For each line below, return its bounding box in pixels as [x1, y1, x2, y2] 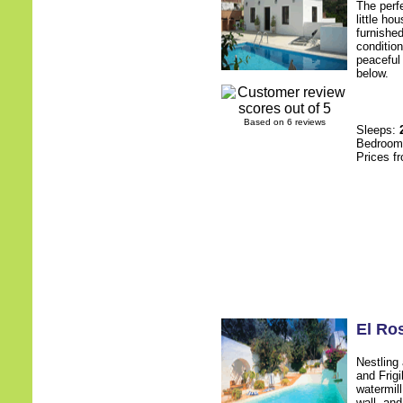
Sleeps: [356, 123, 399, 137]
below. [356, 67, 389, 80]
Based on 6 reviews [243, 117, 326, 127]
